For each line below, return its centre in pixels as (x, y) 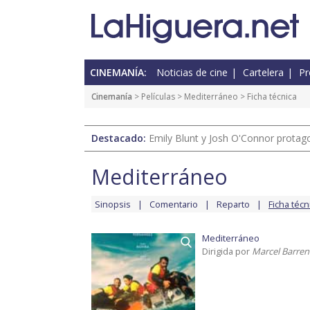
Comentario (174, 204)
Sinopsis (113, 204)
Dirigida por (227, 252)
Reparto (233, 204)
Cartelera (263, 73)
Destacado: (120, 138)
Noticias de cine (192, 73)
